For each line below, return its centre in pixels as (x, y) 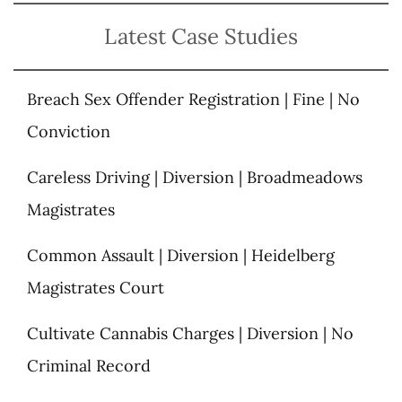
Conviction (69, 131)
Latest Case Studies (201, 36)
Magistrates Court (96, 287)
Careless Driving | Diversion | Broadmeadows (195, 177)
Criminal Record (89, 365)
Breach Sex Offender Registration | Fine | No (193, 99)
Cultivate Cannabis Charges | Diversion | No (190, 333)
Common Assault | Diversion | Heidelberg (181, 255)
